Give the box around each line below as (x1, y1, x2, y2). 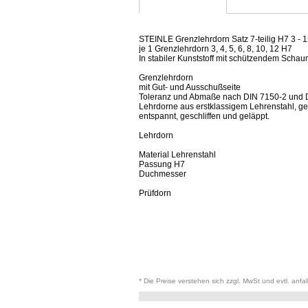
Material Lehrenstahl (139, 149, 216, 159)
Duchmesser (139, 168, 186, 179)
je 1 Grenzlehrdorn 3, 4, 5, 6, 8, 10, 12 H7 (139, 43, 292, 54)
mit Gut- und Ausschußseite (139, 82, 241, 92)
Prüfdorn (139, 188, 171, 198)
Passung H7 (139, 159, 185, 169)
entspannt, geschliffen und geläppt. (139, 111, 269, 121)
